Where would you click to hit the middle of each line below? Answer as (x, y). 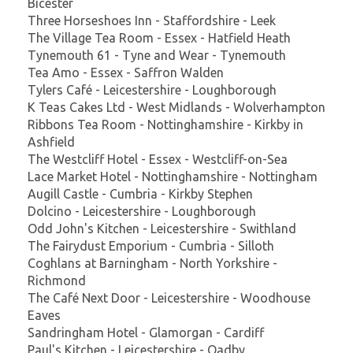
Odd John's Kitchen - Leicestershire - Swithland (162, 228)
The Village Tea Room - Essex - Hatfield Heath (159, 37)
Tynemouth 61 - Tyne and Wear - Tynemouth (157, 55)
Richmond (57, 280)
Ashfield (51, 141)
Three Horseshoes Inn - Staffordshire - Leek (152, 20)
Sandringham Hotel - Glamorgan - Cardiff (146, 332)
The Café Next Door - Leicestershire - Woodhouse (169, 297)
